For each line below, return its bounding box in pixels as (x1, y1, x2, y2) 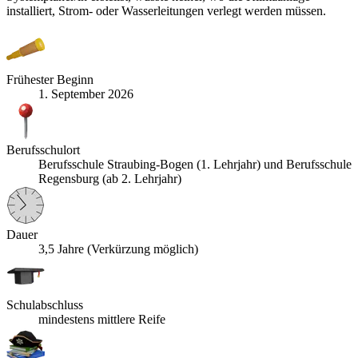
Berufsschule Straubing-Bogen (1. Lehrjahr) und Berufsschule (38, 157, 352, 172)
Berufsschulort (6, 143, 80, 157)
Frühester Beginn (6, 73, 93, 87)
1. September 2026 (38, 87, 133, 101)
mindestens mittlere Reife (38, 312, 165, 327)
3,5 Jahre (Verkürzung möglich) (38, 242, 198, 257)
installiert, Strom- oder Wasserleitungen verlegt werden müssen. (6, 4, 326, 18)
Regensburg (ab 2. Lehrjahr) (38, 172, 181, 186)
